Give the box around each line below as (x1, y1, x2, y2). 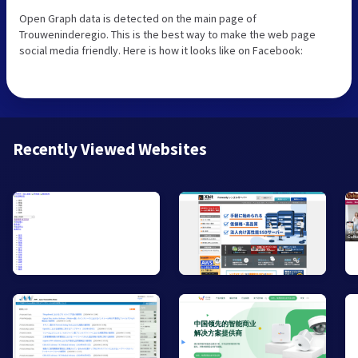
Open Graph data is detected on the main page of (19, 10, 257, 26)
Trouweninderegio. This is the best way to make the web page (19, 26, 316, 42)
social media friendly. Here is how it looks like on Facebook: (19, 42, 303, 58)
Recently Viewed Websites (13, 137, 207, 160)
